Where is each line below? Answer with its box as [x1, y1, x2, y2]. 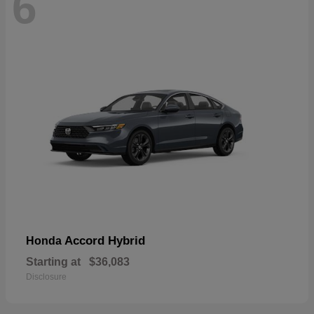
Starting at [26, 256, 81, 268]
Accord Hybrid [64, 234, 145, 248]
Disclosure [26, 272, 67, 282]
